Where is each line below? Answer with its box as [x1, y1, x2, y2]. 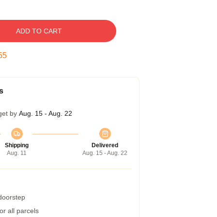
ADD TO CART [15, 27, 62, 35]
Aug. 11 [7, 150, 27, 156]
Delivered [92, 142, 118, 149]
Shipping [5, 142, 29, 149]
